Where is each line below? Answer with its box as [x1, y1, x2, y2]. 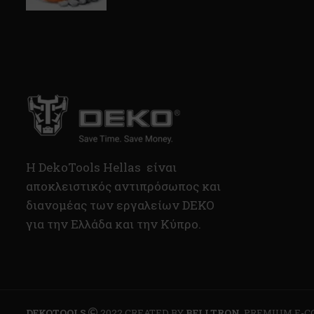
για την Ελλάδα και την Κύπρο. [26, 216, 201, 232]
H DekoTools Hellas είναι [26, 159, 177, 175]
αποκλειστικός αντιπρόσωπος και [26, 178, 221, 194]
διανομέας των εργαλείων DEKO [26, 197, 214, 213]
